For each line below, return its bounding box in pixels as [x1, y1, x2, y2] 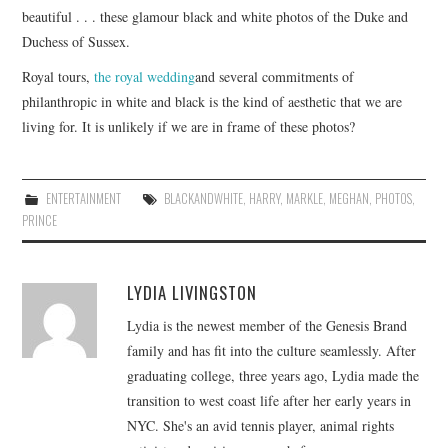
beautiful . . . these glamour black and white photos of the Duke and [22, 7, 409, 27]
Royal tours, [22, 67, 95, 87]
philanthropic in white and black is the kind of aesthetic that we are [22, 92, 403, 112]
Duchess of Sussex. [22, 32, 131, 52]
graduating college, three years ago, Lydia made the [127, 366, 420, 386]
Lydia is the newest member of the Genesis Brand [127, 316, 408, 336]
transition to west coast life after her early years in [127, 391, 412, 411]
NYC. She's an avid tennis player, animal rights [127, 416, 395, 436]
